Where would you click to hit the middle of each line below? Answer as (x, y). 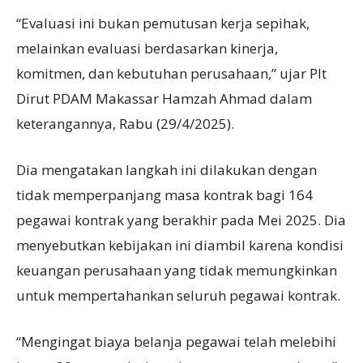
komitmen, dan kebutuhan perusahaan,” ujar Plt (171, 73)
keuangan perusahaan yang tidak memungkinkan (177, 270)
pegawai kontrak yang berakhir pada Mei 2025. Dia (181, 220)
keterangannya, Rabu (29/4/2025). (125, 123)
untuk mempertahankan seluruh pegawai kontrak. (178, 295)
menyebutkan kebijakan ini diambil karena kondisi (180, 245)
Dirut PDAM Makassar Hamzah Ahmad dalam (164, 98)
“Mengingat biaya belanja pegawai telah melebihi (176, 341)
